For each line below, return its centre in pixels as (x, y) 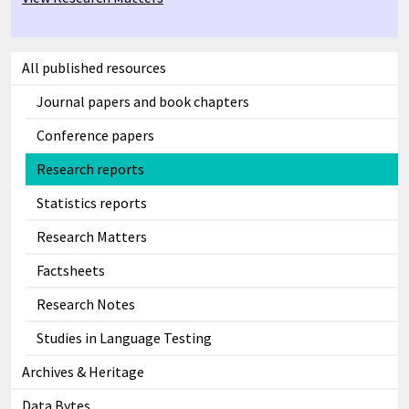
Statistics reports (92, 203)
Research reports (90, 169)
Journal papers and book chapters (143, 102)
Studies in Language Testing (124, 338)
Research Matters (92, 237)
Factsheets (71, 271)
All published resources (94, 68)
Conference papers (95, 136)
